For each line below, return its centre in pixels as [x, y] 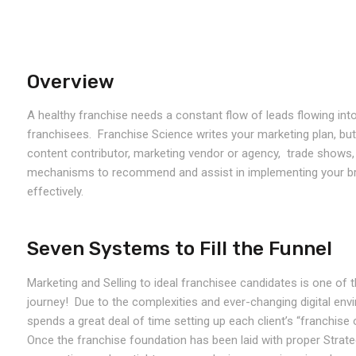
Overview [71, 82]
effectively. [55, 192]
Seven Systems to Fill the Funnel [180, 249]
